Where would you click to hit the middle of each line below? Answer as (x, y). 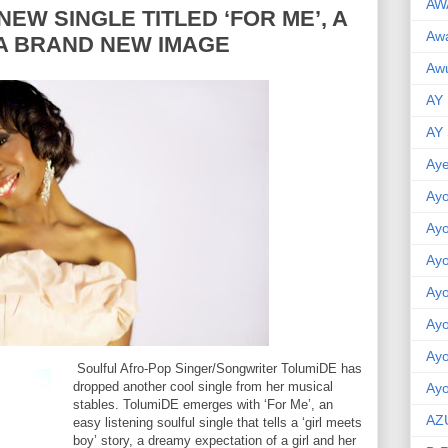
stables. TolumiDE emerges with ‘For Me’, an (203, 404)
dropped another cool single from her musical (203, 386)
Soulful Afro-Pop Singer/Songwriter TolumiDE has (217, 368)
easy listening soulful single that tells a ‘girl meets (217, 422)
